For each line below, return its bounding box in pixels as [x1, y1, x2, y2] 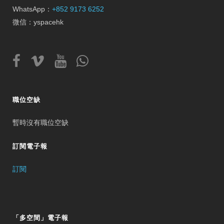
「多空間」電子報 [12, 214, 68, 222]
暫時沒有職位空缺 [12, 118, 68, 127]
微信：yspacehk [12, 18, 63, 26]
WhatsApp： [12, 5, 52, 13]
